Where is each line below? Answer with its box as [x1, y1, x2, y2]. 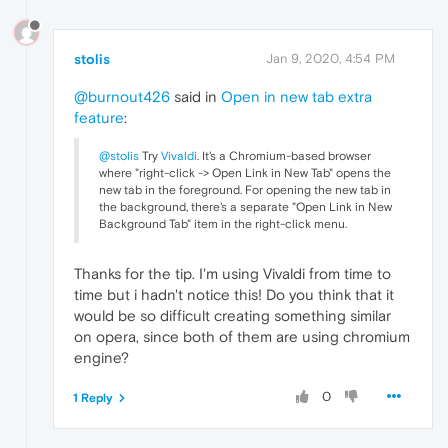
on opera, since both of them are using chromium [74, 327, 410, 345]
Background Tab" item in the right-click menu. [99, 216, 347, 231]
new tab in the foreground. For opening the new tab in [99, 182, 391, 197]
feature [74, 108, 124, 126]
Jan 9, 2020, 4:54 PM [266, 50, 395, 66]
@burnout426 [74, 87, 170, 105]
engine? [74, 348, 129, 366]
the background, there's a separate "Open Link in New [99, 199, 392, 214]
